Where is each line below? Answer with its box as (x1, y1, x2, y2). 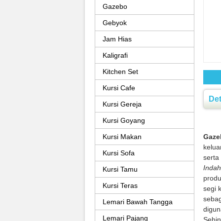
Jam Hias (103, 35, 132, 43)
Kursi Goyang (103, 116, 145, 124)
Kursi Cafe (103, 84, 135, 92)
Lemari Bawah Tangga (103, 198, 173, 206)
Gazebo (103, 2, 127, 10)
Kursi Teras (103, 182, 138, 189)
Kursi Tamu (103, 165, 138, 173)
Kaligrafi (103, 51, 128, 59)
